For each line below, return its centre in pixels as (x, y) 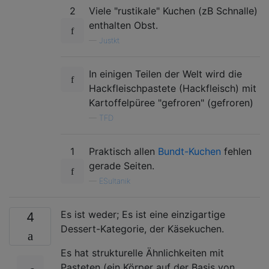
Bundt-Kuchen (189, 151)
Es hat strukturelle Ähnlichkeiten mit (142, 252)
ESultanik (115, 181)
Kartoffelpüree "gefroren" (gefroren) (171, 102)
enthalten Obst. (123, 25)
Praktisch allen (123, 151)
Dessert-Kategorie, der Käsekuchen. (142, 228)
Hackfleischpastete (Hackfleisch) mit (173, 88)
